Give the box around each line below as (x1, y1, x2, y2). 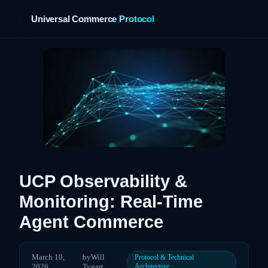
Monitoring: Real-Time (19, 191, 203, 211)
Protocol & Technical (135, 252, 194, 261)
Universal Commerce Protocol (31, 14, 154, 24)
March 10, (32, 252, 65, 261)
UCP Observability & (19, 171, 187, 191)
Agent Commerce (19, 212, 163, 232)
